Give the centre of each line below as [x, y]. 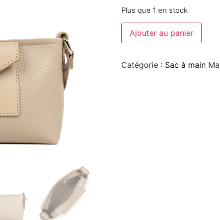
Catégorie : [143, 65]
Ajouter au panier [161, 33]
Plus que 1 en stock [154, 10]
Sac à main [185, 65]
